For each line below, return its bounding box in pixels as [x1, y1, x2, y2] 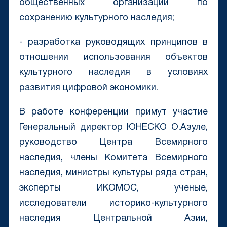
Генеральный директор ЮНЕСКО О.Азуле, [19, 123, 208, 132]
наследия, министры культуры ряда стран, [19, 169, 208, 178]
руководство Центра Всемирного [19, 138, 208, 147]
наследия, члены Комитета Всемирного [19, 154, 208, 163]
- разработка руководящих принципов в [19, 38, 208, 47]
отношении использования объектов [19, 53, 208, 62]
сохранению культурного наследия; [19, 14, 174, 23]
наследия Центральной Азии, [19, 214, 208, 223]
